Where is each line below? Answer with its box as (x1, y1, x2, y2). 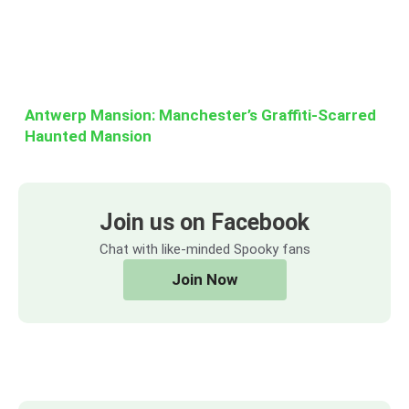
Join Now (171, 269, 238, 288)
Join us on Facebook (99, 208, 309, 236)
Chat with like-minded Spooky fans (99, 240, 310, 257)
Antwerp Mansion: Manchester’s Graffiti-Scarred (25, 105, 376, 124)
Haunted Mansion (25, 126, 152, 145)
